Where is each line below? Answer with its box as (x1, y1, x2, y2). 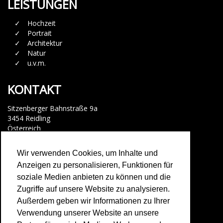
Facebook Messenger (7, 168, 77, 178)
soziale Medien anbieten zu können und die (17, 173, 171, 182)
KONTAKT (7, 81, 61, 98)
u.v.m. (27, 58, 46, 68)
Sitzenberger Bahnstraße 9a (7, 103, 98, 113)
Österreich (7, 123, 41, 133)
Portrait (27, 28, 52, 38)
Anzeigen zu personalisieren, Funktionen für (17, 161, 173, 170)
